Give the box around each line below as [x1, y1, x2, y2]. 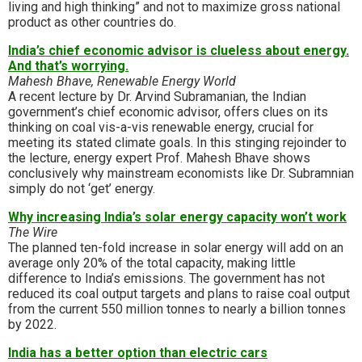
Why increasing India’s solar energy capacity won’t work [8, 209, 347, 225]
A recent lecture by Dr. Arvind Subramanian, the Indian [8, 89, 306, 105]
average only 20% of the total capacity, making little [8, 255, 296, 271]
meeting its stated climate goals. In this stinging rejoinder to [8, 135, 347, 151]
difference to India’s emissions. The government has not [8, 271, 325, 287]
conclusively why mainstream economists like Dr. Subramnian [8, 166, 354, 182]
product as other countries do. [8, 15, 176, 31]
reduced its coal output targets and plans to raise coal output [8, 286, 350, 302]
